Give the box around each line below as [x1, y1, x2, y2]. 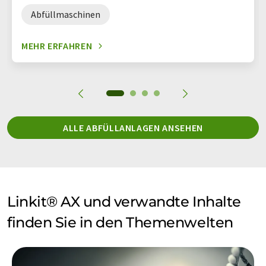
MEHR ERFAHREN [21, 40, 93, 52]
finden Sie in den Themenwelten [7, 214, 233, 231]
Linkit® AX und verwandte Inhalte [7, 193, 241, 210]
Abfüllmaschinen [31, 8, 100, 20]
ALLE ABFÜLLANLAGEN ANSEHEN [63, 122, 203, 134]
